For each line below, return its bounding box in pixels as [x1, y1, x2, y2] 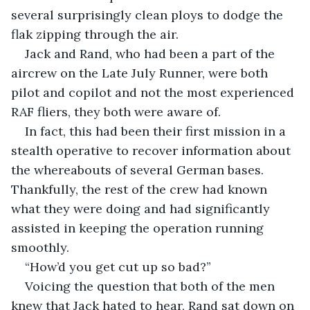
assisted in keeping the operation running [11, 219, 267, 236]
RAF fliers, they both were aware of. [11, 103, 224, 120]
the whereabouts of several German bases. [11, 161, 267, 178]
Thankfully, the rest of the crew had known [11, 181, 271, 197]
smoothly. [11, 239, 69, 255]
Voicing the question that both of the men [25, 277, 278, 294]
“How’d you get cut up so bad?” [25, 258, 211, 275]
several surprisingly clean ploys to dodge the [11, 6, 286, 23]
